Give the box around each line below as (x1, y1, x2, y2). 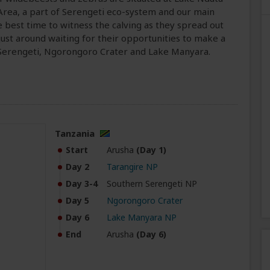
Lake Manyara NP (106, 212, 177, 224)
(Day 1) (136, 144, 166, 156)
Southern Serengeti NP (106, 178, 197, 190)
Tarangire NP (106, 161, 158, 173)
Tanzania (54, 127, 95, 140)
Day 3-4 (65, 178, 98, 190)
